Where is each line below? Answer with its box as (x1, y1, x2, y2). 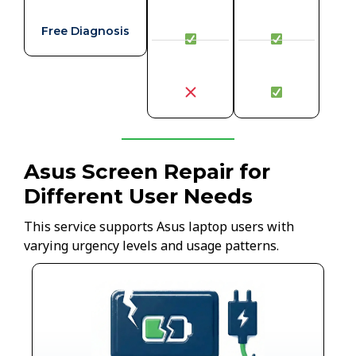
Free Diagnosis (41, 23, 130, 38)
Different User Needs (24, 183, 253, 209)
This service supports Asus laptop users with (24, 217, 294, 235)
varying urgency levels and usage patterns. (24, 236, 279, 254)
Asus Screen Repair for (24, 158, 270, 184)
